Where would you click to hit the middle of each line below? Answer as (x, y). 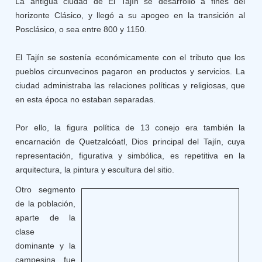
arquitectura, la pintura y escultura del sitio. (95, 170)
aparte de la (46, 218)
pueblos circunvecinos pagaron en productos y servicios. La (130, 71)
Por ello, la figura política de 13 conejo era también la (130, 127)
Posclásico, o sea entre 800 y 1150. (81, 29)
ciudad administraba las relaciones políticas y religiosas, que (130, 85)
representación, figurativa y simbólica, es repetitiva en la (130, 156)
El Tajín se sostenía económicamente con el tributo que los (130, 57)
